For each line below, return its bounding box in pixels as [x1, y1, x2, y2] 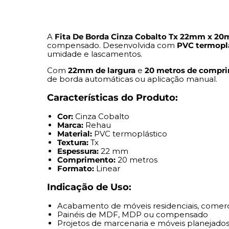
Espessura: [57, 146, 99, 156]
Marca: [57, 120, 83, 130]
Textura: [57, 138, 88, 148]
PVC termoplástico [92, 129, 167, 139]
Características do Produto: [47, 92, 178, 104]
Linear [94, 164, 120, 174]
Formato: [57, 164, 94, 174]
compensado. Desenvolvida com [47, 40, 177, 51]
